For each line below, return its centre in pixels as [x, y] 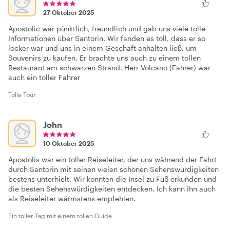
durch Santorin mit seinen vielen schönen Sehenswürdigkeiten [113, 169]
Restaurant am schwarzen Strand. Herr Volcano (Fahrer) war [109, 67]
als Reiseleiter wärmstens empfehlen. [72, 198]
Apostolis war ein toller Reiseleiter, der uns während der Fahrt [112, 159]
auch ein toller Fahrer [44, 77]
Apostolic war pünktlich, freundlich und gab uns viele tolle [107, 28]
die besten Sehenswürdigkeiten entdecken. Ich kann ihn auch [112, 188]
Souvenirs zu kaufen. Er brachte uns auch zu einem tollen [104, 57]
